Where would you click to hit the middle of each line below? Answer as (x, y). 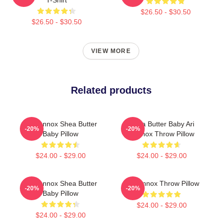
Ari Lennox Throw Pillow (162, 183)
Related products (111, 90)
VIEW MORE (111, 51)
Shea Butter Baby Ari (162, 124)
